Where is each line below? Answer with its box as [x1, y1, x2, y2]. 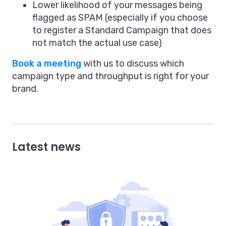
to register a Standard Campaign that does [32, 25, 211, 36]
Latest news [12, 139, 81, 155]
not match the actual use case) [32, 37, 162, 49]
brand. [12, 83, 38, 95]
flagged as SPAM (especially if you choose [32, 12, 208, 24]
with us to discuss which [81, 58, 184, 70]
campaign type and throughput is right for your [12, 71, 209, 82]
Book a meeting [12, 58, 81, 70]
